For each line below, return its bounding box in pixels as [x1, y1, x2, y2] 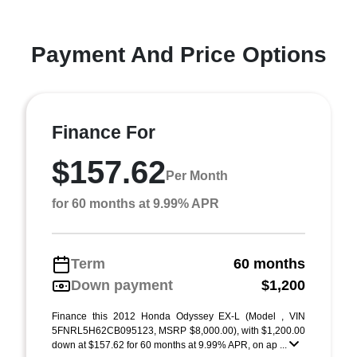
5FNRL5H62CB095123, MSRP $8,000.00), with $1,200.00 [52, 325, 305, 336]
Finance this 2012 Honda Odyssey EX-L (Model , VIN [52, 311, 305, 322]
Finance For [52, 122, 155, 143]
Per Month [166, 168, 228, 182]
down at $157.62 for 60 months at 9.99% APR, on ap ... [52, 339, 289, 351]
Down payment [71, 277, 173, 293]
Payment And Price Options [30, 42, 327, 67]
